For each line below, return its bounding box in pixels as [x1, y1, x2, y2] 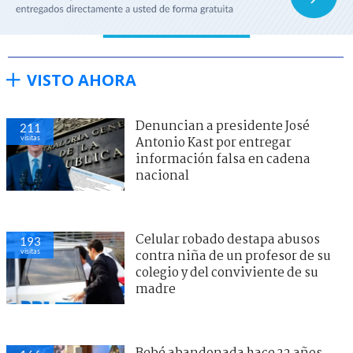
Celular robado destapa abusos [136, 229, 320, 250]
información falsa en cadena [136, 149, 310, 169]
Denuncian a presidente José [136, 116, 310, 136]
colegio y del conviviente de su [136, 262, 318, 283]
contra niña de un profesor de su [136, 246, 331, 266]
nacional [136, 165, 189, 186]
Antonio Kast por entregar [136, 132, 292, 153]
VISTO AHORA [27, 69, 136, 91]
